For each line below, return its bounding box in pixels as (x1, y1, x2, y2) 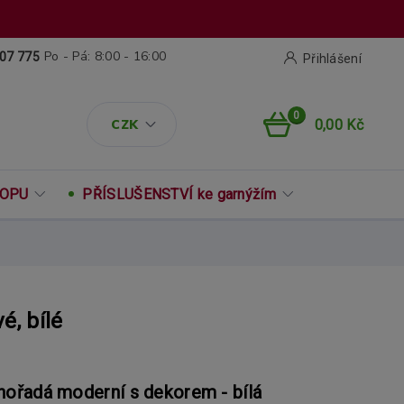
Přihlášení (302, 51, 362, 66)
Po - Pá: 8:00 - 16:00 (43, 48, 167, 65)
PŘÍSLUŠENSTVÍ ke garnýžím (82, 186, 276, 203)
